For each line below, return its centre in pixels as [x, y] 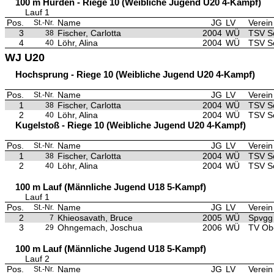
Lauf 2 [37, 259]
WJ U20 [25, 57]
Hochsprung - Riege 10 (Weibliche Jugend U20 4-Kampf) [135, 74]
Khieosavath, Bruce [95, 218]
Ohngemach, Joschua [100, 228]
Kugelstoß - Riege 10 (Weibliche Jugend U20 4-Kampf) [131, 125]
